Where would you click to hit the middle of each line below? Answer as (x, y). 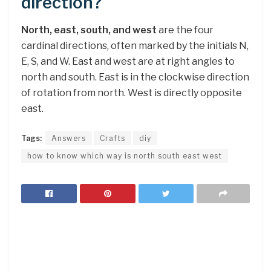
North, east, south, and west (89, 30)
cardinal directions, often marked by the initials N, (135, 46)
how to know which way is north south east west (125, 155)
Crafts (113, 138)
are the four (185, 30)
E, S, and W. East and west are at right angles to (128, 62)
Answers (69, 138)
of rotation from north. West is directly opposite (132, 93)
